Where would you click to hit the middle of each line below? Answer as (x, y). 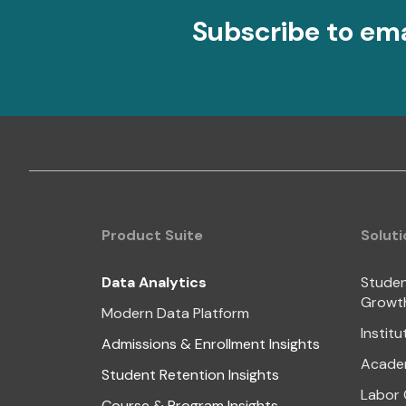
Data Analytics (154, 282)
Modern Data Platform (175, 313)
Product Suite (152, 235)
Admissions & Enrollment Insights (211, 343)
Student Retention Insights (190, 374)
